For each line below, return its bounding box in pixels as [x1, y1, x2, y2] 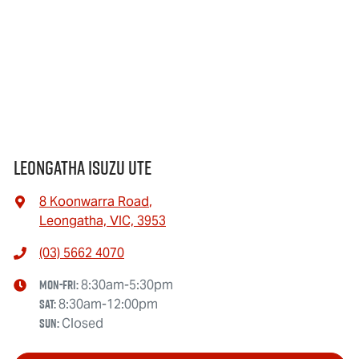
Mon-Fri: [39, 275, 81, 294]
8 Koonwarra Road [39, 192, 149, 210]
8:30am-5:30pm [81, 276, 173, 293]
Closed [62, 314, 103, 332]
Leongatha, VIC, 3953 [39, 212, 166, 229]
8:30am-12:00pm [58, 295, 158, 313]
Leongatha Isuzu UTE [14, 154, 151, 181]
